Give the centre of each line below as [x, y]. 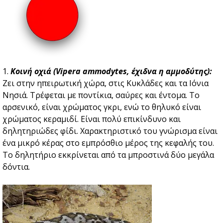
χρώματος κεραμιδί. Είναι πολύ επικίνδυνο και [92, 119]
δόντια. [18, 167]
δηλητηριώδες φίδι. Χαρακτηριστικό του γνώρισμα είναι [110, 131]
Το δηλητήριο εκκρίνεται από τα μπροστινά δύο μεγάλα [108, 155]
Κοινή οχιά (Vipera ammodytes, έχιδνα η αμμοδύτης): [111, 71]
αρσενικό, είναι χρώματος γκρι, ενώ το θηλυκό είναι [102, 107]
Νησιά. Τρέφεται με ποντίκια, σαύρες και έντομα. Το [101, 95]
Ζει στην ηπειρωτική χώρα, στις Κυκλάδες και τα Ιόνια [106, 83]
